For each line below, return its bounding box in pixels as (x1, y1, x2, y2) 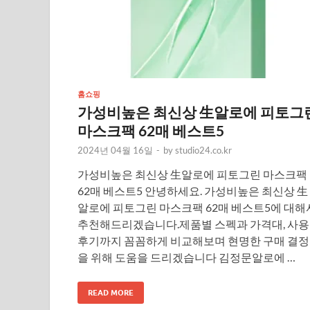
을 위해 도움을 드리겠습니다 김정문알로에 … (77, 250, 295, 264)
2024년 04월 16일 (77, 144, 153, 156)
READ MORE (88, 287, 134, 298)
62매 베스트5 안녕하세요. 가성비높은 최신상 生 (77, 183, 308, 197)
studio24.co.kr (175, 144, 232, 156)
